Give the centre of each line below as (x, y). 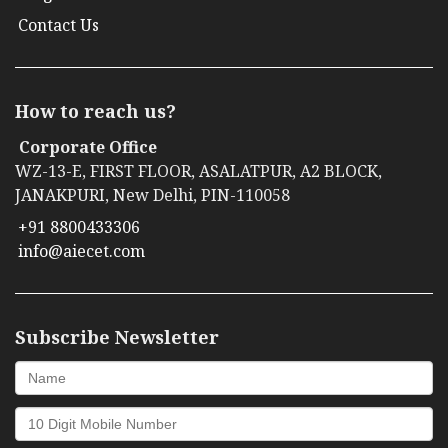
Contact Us (58, 25)
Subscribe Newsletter (117, 337)
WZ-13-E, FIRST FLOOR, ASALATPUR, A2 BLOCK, (198, 171)
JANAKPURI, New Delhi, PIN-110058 (152, 195)
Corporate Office (88, 147)
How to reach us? (95, 111)
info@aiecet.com (81, 251)
